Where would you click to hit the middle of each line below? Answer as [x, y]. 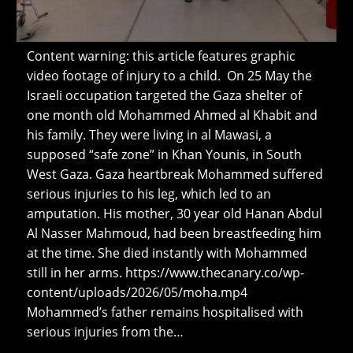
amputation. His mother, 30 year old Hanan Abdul [174, 213]
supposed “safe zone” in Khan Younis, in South [164, 154]
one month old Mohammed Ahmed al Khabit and [172, 115]
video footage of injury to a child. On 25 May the [169, 75]
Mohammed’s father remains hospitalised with [165, 312]
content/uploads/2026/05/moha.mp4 [137, 292]
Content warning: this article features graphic [161, 56]
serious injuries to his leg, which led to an [149, 193]
